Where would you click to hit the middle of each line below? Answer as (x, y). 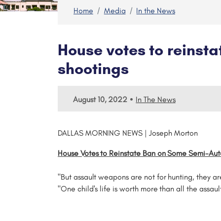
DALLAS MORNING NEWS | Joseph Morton (128, 133)
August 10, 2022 (100, 99)
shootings (93, 69)
